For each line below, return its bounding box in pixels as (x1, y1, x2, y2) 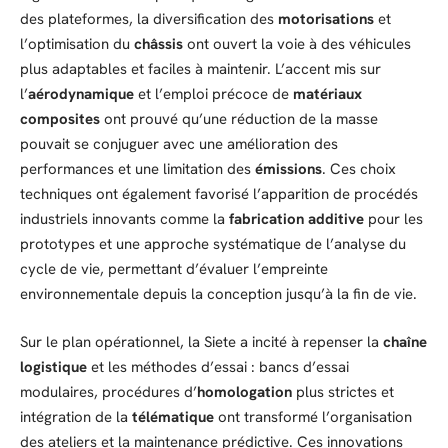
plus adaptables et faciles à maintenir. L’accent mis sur (20, 59, 381, 80)
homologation (197, 381, 292, 402)
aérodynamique (28, 84, 134, 105)
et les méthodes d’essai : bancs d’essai (87, 356, 349, 377)
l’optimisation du (20, 34, 134, 55)
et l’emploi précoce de (134, 84, 293, 105)
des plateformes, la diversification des (20, 9, 278, 30)
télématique (132, 406, 214, 427)
